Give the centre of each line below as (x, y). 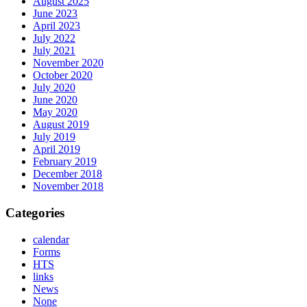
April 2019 (57, 149)
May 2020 (55, 112)
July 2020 (54, 88)
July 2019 (54, 137)
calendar (51, 239)
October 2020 (63, 75)
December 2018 (67, 174)
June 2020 (55, 100)
